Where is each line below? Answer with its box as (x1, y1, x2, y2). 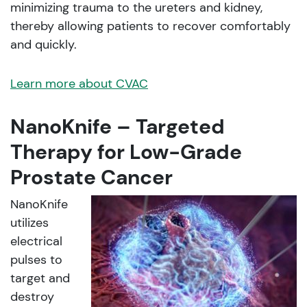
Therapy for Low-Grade (10, 138, 242, 166)
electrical (10, 233, 62, 250)
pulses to (10, 251, 62, 269)
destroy (10, 288, 54, 306)
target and (10, 270, 70, 287)
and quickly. (10, 36, 77, 53)
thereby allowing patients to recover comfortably (10, 18, 291, 35)
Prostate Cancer (10, 164, 173, 191)
